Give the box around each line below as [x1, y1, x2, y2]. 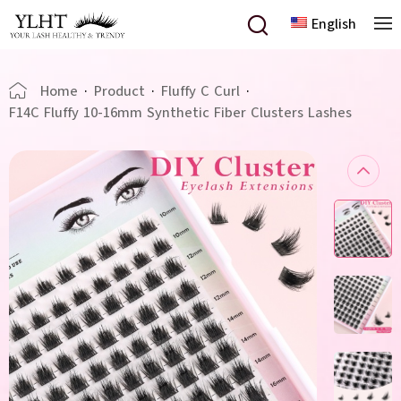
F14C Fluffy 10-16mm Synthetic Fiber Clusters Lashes [9, 103, 352, 123]
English [311, 14, 356, 34]
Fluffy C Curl [161, 81, 240, 101]
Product [94, 81, 145, 101]
